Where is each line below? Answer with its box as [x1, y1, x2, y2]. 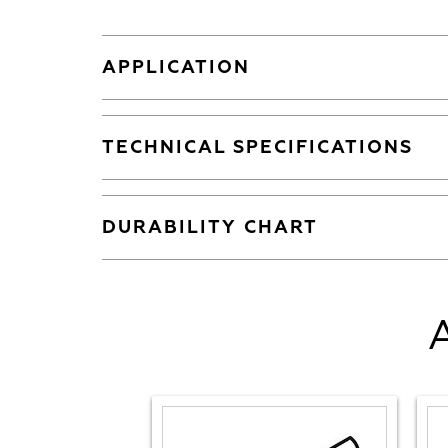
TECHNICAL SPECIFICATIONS [102, 135, 413, 159]
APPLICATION [102, 55, 250, 79]
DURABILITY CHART [102, 215, 318, 239]
